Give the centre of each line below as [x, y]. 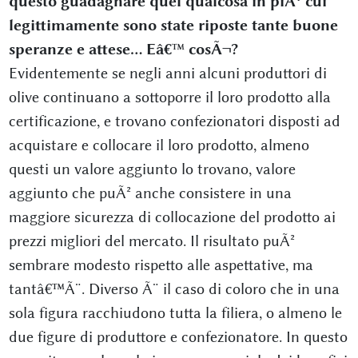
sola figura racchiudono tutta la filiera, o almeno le [175, 313]
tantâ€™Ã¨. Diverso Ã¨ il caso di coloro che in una [174, 289]
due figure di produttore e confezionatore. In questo [178, 337]
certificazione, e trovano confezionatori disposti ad [174, 121]
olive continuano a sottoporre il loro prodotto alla [169, 97]
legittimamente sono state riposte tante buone [173, 25]
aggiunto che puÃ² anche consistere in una [150, 193]
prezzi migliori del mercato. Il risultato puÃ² [151, 241]
